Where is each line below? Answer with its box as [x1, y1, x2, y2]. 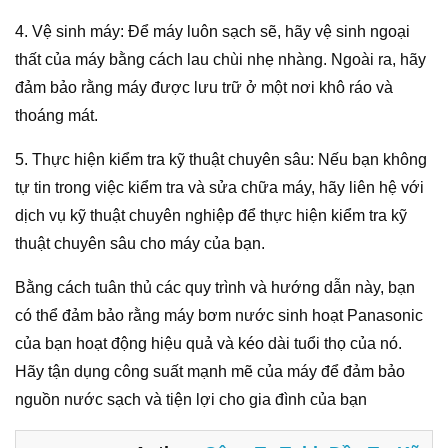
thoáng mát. [15, 107, 98, 125]
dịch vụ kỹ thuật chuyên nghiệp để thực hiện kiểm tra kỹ [15, 207, 407, 225]
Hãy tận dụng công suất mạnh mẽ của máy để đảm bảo [15, 363, 405, 381]
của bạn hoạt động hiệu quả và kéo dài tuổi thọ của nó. [15, 335, 402, 353]
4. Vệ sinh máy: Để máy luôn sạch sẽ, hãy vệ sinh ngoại [15, 23, 410, 41]
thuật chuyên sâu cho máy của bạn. [15, 235, 265, 253]
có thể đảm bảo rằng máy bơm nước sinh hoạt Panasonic [15, 307, 423, 325]
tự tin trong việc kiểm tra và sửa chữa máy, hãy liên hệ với [15, 179, 424, 197]
